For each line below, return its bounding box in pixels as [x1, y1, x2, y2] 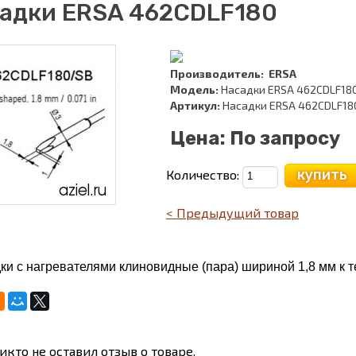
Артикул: [170, 98, 220, 112]
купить [297, 165, 347, 184]
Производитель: [170, 66, 264, 80]
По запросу [230, 126, 340, 149]
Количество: [166, 166, 242, 182]
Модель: [170, 82, 219, 96]
